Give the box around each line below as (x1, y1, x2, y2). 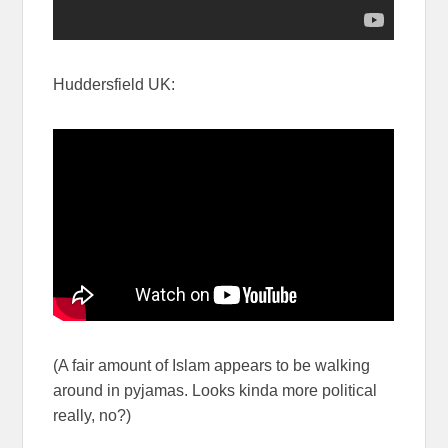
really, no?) (53, 407, 132, 425)
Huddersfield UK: (53, 76, 176, 94)
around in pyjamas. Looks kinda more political (53, 382, 378, 400)
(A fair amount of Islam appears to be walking (53, 357, 371, 375)
